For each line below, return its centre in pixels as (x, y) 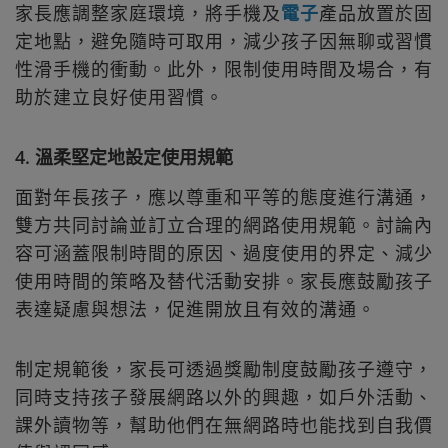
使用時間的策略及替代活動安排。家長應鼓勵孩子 (224, 281)
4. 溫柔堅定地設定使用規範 (124, 156)
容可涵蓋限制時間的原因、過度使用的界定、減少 (224, 253)
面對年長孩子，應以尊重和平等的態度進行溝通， (224, 197)
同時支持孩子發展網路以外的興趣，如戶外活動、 (224, 397)
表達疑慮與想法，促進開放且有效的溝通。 (195, 309)
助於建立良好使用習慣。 (119, 96)
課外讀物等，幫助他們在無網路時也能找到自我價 (224, 425)
